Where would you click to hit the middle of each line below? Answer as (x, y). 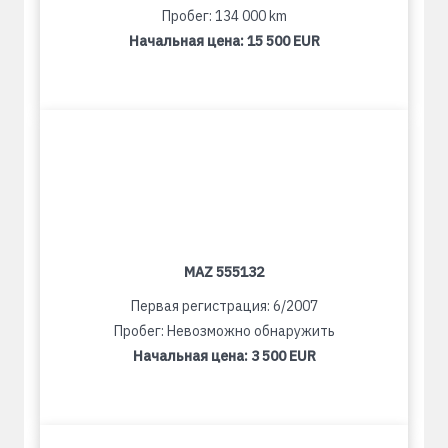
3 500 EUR (283, 356)
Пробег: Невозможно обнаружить (224, 331)
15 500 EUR (283, 41)
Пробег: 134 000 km (224, 16)
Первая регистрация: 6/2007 (224, 306)
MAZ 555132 (224, 272)
